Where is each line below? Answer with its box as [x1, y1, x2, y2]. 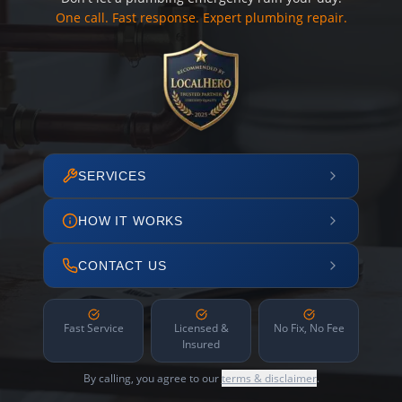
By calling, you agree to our [83, 371, 222, 386]
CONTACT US [78, 258, 167, 273]
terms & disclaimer [221, 371, 317, 386]
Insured [182, 336, 220, 352]
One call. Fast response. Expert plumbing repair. [55, 9, 347, 26]
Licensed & [173, 320, 229, 336]
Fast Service [63, 320, 124, 336]
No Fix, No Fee [273, 320, 345, 336]
